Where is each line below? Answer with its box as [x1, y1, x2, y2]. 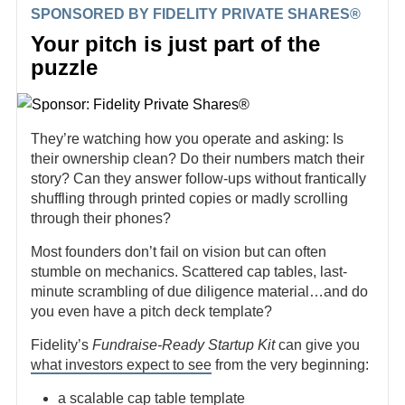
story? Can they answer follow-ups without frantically [31, 171, 366, 186]
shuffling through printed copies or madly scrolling [31, 191, 348, 206]
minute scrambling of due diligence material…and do [31, 284, 368, 299]
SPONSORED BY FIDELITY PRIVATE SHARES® [31, 6, 361, 22]
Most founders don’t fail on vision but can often [31, 244, 326, 259]
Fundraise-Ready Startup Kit [92, 337, 275, 353]
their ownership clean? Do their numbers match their [31, 151, 364, 166]
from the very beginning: [212, 357, 369, 372]
